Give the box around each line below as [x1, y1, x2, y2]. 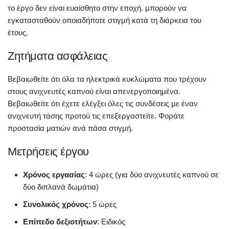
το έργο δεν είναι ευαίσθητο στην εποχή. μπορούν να [8, 3, 187, 12]
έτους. [8, 28, 28, 37]
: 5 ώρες [88, 199, 117, 209]
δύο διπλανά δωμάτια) [23, 182, 99, 191]
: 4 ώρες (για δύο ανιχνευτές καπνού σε [85, 170, 219, 179]
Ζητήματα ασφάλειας [8, 49, 107, 62]
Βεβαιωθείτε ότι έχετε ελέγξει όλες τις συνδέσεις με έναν [8, 99, 198, 108]
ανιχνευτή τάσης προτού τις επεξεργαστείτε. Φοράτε [8, 111, 185, 120]
